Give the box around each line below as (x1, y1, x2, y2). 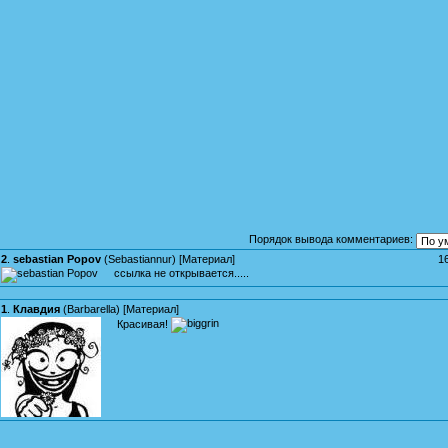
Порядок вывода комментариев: (249, 233, 413, 246)
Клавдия (13, 302, 60, 315)
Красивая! (117, 317, 171, 330)
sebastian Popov (13, 252, 101, 265)
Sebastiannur (108, 252, 172, 265)
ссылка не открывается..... (114, 266, 249, 279)
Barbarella (67, 302, 116, 315)
